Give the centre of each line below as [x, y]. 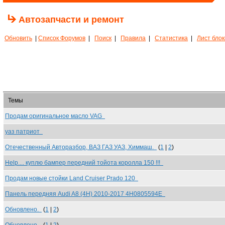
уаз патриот [24, 132]
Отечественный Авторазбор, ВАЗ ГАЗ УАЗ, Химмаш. [81, 147]
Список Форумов [62, 38]
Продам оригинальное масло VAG [55, 116]
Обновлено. [23, 209]
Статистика [171, 38]
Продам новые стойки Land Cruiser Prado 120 [72, 178]
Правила [133, 38]
